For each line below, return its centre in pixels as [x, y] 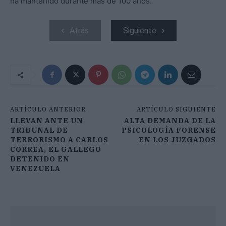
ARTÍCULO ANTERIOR [48, 109]
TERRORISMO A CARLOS [59, 140]
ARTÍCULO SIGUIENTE [176, 109]
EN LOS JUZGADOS [177, 140]
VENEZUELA [35, 169]
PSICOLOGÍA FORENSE [168, 130]
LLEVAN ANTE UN [47, 121]
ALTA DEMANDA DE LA [170, 121]
